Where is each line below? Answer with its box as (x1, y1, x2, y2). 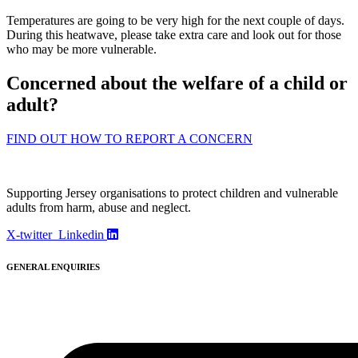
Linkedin (58, 227, 104, 241)
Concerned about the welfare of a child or (6, 72, 348, 93)
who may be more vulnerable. (6, 42, 157, 56)
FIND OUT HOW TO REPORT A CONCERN (6, 131, 253, 145)
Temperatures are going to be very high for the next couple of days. (6, 13, 344, 27)
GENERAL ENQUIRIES (6, 261, 100, 272)
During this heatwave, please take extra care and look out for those (6, 27, 341, 42)
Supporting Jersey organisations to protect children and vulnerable (6, 185, 338, 200)
